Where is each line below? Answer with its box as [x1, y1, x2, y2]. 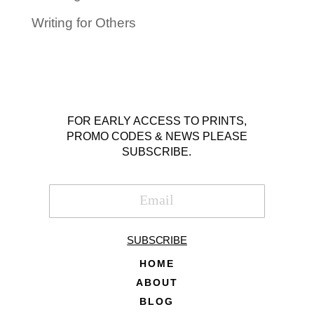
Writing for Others [31, 15, 136, 31]
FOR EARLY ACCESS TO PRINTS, [67, 115, 247, 128]
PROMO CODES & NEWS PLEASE [66, 130, 247, 143]
